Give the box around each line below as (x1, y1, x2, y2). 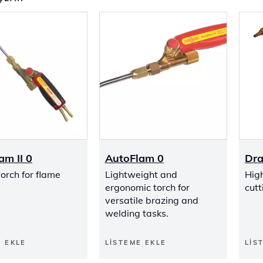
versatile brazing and (104, 194, 198, 206)
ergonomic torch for (104, 181, 190, 193)
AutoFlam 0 (104, 151, 164, 165)
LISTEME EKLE (104, 238, 167, 247)
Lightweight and (104, 168, 177, 180)
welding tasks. (104, 207, 168, 219)
